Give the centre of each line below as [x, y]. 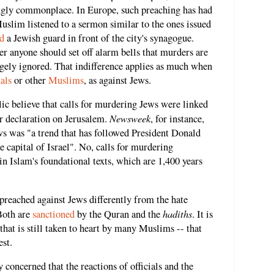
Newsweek [130, 118]
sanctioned [54, 214]
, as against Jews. [117, 80]
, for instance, [177, 119]
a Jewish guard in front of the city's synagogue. [99, 38]
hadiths [177, 213]
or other [30, 80]
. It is [202, 214]
